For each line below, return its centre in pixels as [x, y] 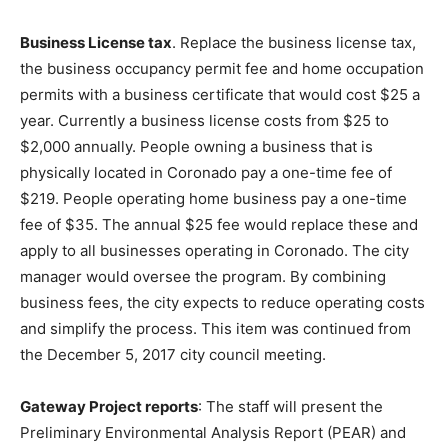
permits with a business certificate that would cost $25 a [220, 95]
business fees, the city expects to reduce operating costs [222, 303]
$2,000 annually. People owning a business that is [196, 147]
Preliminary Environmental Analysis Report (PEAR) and [213, 433]
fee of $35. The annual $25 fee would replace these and [219, 225]
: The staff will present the [290, 407]
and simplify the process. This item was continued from [215, 329]
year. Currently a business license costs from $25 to [204, 121]
